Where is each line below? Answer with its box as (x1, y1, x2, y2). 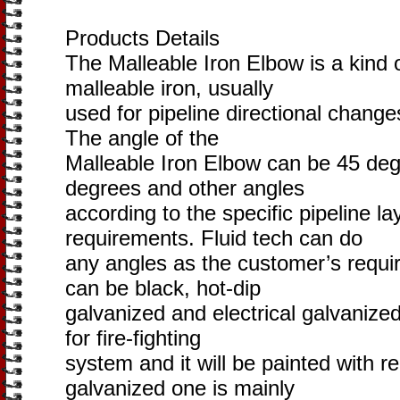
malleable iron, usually (65, 76, 273, 100)
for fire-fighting (65, 326, 201, 350)
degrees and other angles (65, 176, 304, 200)
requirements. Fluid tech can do (65, 226, 362, 250)
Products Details (65, 26, 220, 50)
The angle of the (65, 126, 219, 150)
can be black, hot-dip (65, 276, 261, 300)
